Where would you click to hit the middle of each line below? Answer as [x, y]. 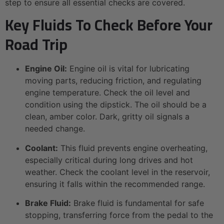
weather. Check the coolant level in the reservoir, [117, 172]
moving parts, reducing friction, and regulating [113, 81]
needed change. [55, 129]
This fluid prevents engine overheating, [133, 148]
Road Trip [36, 45]
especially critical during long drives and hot [109, 160]
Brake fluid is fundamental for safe [137, 203]
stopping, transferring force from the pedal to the [119, 215]
